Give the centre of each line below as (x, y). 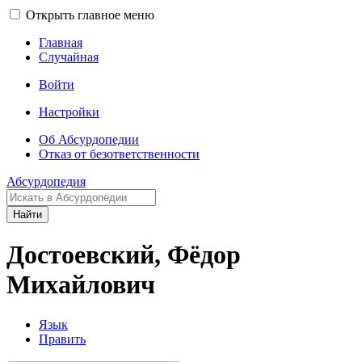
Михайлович (81, 285)
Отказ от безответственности (119, 154)
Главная (61, 42)
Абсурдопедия (46, 181)
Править (62, 339)
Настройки (69, 112)
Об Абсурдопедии (89, 139)
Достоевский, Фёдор (124, 255)
